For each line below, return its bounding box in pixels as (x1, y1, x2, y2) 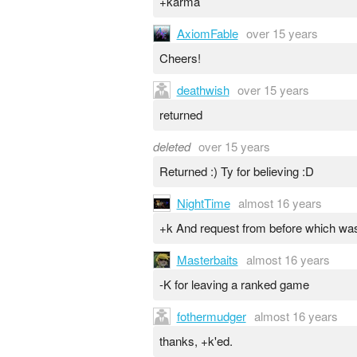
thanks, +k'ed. (159, 332, 233, 350)
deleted (153, 137, 190, 155)
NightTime (176, 194, 230, 211)
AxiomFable (176, 24, 238, 41)
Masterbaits (176, 250, 238, 268)
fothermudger (176, 307, 246, 324)
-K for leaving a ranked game (159, 276, 309, 293)
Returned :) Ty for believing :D (159, 163, 314, 180)
